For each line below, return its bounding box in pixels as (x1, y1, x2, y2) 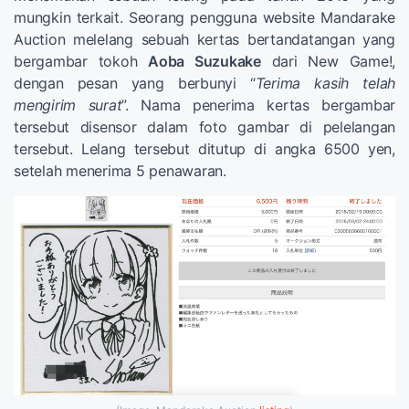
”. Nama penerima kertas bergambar (121, 95, 395, 114)
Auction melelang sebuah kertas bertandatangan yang (14, 29, 395, 48)
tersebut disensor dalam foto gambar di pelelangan (14, 117, 395, 136)
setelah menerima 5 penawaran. (14, 161, 226, 180)
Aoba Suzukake (148, 51, 261, 70)
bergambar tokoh (14, 51, 149, 70)
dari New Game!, (260, 51, 396, 70)
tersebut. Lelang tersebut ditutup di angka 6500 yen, (14, 139, 395, 158)
